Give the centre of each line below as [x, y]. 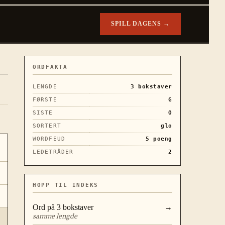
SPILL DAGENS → [140, 24]
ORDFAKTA [50, 67]
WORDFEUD [49, 139]
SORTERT [47, 126]
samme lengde [55, 216]
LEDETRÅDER [53, 152]
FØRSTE [45, 99]
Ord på [45, 207]
